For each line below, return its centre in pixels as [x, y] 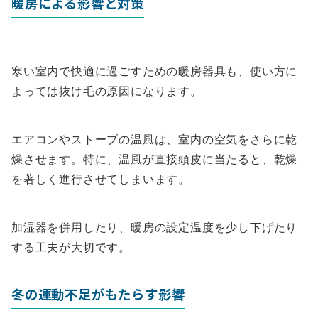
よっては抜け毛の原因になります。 [107, 91]
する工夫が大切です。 [71, 247]
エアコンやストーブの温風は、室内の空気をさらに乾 [155, 139]
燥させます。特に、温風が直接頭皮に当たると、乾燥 [155, 159]
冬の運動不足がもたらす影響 [98, 294]
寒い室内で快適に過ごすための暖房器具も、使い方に [155, 71]
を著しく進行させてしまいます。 [101, 179]
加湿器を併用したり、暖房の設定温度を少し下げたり [155, 227]
